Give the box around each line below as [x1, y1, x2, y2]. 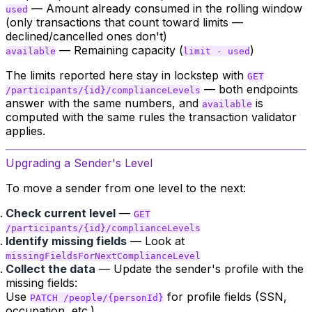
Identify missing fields [6, 234, 127, 248]
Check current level [6, 206, 116, 220]
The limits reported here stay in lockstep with [6, 68, 247, 82]
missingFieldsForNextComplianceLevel [6, 251, 201, 261]
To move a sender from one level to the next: [6, 181, 246, 195]
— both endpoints [201, 82, 298, 96]
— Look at [127, 234, 185, 248]
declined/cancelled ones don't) [6, 29, 167, 43]
